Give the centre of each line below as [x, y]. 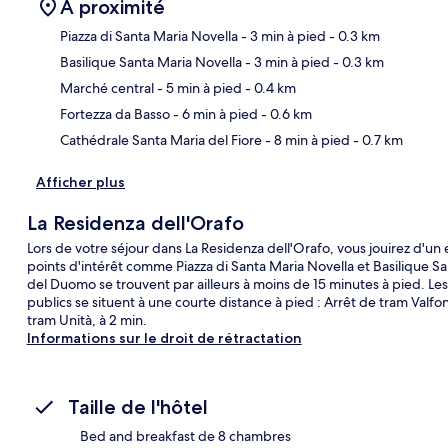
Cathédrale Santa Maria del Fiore [161, 139]
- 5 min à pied [198, 87]
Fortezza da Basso [115, 113]
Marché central [107, 87]
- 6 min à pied [214, 113]
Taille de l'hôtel [138, 406]
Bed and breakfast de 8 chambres [185, 435]
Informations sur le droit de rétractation [164, 337]
